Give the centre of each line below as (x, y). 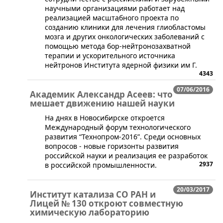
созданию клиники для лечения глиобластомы (125, 27)
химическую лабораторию (90, 212)
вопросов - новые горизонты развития (112, 146)
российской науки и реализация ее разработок (126, 155)
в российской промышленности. (101, 165)
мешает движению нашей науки (102, 103)
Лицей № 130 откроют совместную (107, 203)
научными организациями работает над (115, 8)
